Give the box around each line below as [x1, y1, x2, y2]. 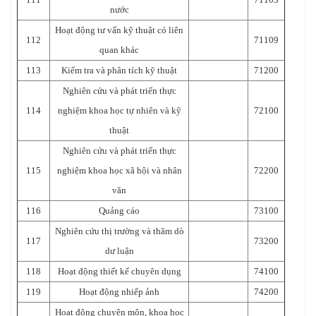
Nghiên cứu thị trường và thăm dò [54, 225, 184, 236]
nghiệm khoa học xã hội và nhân [56, 164, 182, 176]
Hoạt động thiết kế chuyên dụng [57, 265, 181, 276]
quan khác [99, 44, 139, 55]
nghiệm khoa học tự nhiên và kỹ [57, 104, 181, 116]
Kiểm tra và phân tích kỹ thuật [61, 64, 177, 75]
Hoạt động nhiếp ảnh [79, 286, 159, 297]
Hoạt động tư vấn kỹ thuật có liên [55, 24, 183, 35]
